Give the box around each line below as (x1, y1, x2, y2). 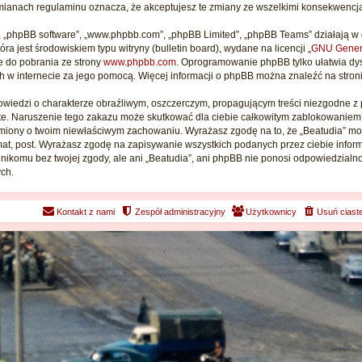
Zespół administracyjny (135, 207, 225, 217)
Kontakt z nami (57, 207, 115, 217)
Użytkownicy (246, 207, 297, 217)
